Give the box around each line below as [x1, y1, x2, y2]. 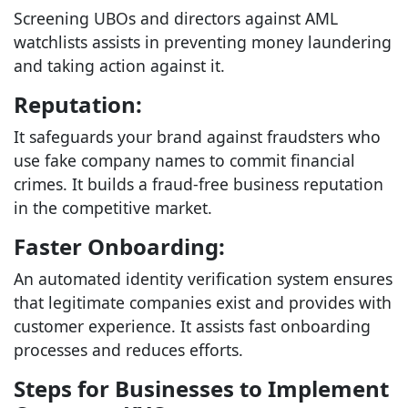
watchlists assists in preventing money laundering [14, 31, 392, 53]
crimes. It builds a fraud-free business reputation [14, 173, 383, 195]
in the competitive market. [14, 197, 212, 219]
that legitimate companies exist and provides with [14, 291, 392, 313]
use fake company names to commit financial [14, 149, 355, 171]
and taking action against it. [14, 55, 225, 76]
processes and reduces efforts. [14, 339, 243, 361]
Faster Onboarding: [14, 231, 225, 261]
